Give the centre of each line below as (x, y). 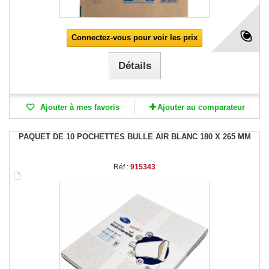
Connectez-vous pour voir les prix (134, 37)
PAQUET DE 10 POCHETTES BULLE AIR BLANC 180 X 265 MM (134, 136)
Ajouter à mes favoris (78, 107)
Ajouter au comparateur (201, 107)
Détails (134, 65)
